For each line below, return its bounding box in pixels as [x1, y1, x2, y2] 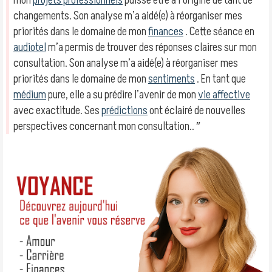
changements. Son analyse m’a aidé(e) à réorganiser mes [13, 8, 242, 24]
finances [148, 24, 183, 39]
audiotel [13, 39, 46, 55]
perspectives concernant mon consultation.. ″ [13, 118, 200, 134]
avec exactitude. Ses [13, 103, 101, 118]
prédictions [101, 103, 148, 118]
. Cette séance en [183, 24, 254, 39]
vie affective [198, 87, 250, 103]
